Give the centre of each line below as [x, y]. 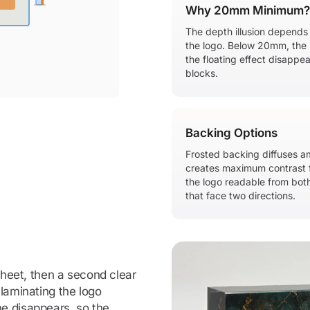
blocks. [202, 73]
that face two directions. [240, 195]
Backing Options [231, 133]
